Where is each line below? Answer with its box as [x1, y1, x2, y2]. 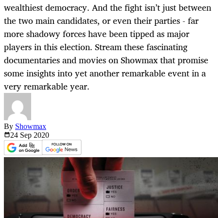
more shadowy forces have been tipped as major [4, 26, 189, 41]
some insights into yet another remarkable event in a [4, 66, 206, 81]
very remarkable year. [4, 79, 90, 94]
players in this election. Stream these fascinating [4, 39, 187, 54]
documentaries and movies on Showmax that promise [4, 53, 208, 68]
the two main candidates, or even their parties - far [4, 13, 199, 28]
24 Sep [10, 131, 34, 140]
